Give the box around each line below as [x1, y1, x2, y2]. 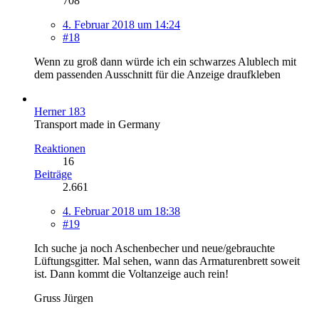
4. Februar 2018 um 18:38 [63, 204, 180, 217]
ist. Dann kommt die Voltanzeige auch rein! [34, 267, 229, 280]
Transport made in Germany [34, 117, 160, 130]
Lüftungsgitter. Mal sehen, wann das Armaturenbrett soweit [34, 254, 300, 267]
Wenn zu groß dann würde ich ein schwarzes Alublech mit [34, 55, 296, 68]
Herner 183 [34, 105, 85, 117]
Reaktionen [34, 142, 85, 155]
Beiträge [34, 167, 72, 180]
